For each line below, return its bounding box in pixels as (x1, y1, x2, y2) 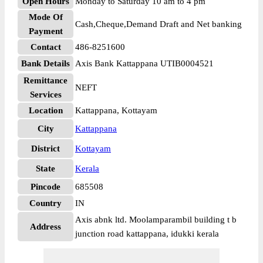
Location (28, 106, 63, 115)
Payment (28, 26, 63, 36)
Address (30, 222, 61, 231)
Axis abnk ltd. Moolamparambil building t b (75, 215, 237, 224)
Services (29, 90, 62, 99)
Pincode (31, 182, 60, 191)
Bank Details (21, 59, 70, 68)
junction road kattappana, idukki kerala (75, 229, 219, 238)
